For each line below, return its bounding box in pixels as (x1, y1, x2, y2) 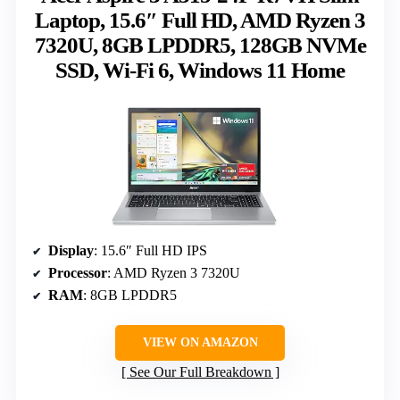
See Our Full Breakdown (129, 363, 271, 379)
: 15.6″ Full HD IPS (94, 242, 207, 258)
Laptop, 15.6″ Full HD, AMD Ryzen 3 (35, 8, 365, 32)
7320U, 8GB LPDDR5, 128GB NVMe (34, 33, 366, 57)
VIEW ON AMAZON (142, 335, 258, 349)
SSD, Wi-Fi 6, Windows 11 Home (55, 58, 345, 82)
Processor (48, 264, 107, 280)
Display (48, 242, 94, 258)
